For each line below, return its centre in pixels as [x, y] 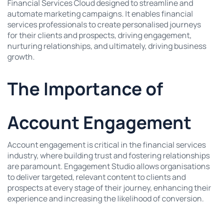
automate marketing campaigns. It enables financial [100, 13]
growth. [21, 56]
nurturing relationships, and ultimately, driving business [107, 46]
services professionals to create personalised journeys [104, 24]
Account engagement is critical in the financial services [107, 144]
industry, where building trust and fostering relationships [109, 155]
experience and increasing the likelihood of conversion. [106, 198]
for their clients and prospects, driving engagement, [99, 35]
